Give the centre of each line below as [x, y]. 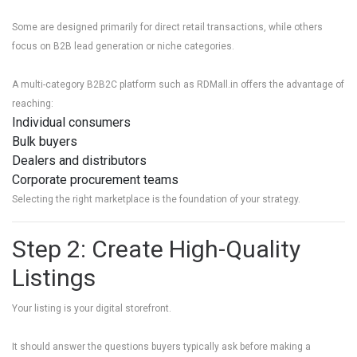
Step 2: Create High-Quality [156, 249]
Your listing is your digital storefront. [92, 308]
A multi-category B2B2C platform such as [104, 84]
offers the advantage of [291, 84]
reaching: [33, 104]
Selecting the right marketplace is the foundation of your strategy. [156, 199]
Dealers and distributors [79, 161]
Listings [54, 278]
